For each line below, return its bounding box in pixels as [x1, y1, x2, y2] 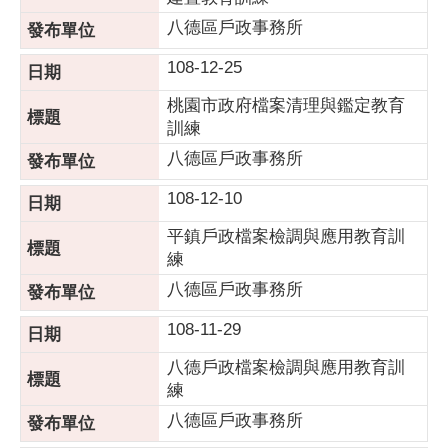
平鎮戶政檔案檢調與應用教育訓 [167, 227, 405, 246]
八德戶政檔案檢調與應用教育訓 [167, 358, 405, 377]
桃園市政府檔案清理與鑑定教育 [167, 96, 405, 115]
